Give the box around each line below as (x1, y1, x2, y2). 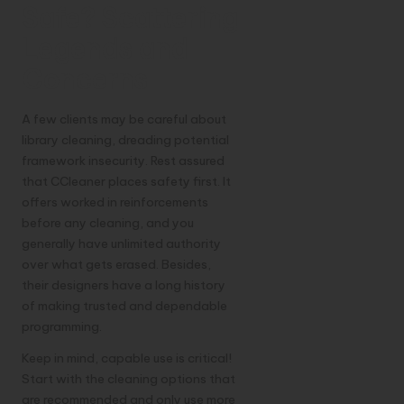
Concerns (22, 63, 147, 97)
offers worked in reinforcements (22, 193, 208, 210)
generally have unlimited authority (22, 234, 221, 252)
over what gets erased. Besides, (22, 255, 211, 272)
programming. (22, 317, 102, 335)
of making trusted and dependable (22, 297, 227, 314)
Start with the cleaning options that (22, 370, 235, 387)
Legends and (22, 32, 188, 67)
